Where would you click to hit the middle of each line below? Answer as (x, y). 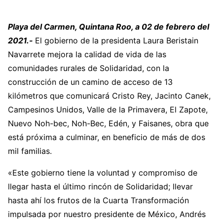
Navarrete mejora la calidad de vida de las (87, 54)
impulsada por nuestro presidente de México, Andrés (107, 214)
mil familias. (30, 151)
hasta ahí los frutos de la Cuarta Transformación (98, 200)
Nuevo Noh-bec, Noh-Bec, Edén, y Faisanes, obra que (108, 123)
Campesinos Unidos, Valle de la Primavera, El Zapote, (108, 110)
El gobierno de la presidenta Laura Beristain (117, 40)
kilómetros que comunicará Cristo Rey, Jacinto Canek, (109, 96)
